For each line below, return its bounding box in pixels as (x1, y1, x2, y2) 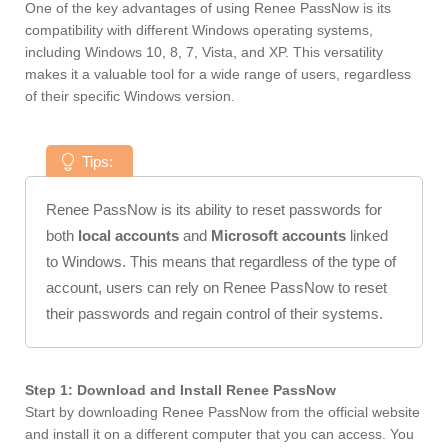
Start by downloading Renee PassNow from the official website (25, 404, 420, 421)
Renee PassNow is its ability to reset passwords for (46, 201, 382, 219)
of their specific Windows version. (25, 88, 235, 105)
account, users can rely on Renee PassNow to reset (46, 279, 387, 297)
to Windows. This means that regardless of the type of (46, 253, 396, 271)
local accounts (78, 227, 179, 245)
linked (346, 227, 388, 245)
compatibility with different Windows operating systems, (25, 22, 373, 39)
